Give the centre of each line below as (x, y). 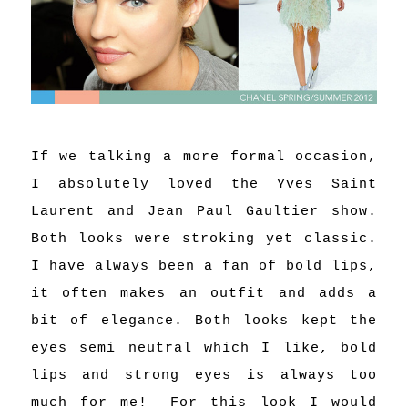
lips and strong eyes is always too (204, 376)
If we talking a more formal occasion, (204, 158)
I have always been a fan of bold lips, (204, 267)
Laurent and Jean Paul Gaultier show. (204, 212)
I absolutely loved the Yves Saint (204, 185)
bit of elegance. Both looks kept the (204, 321)
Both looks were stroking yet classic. (204, 240)
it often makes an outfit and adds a (204, 294)
